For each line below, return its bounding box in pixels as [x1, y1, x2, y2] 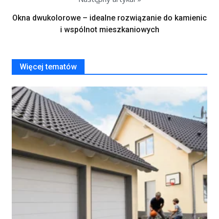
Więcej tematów [20, 62, 77, 71]
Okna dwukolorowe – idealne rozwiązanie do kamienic [12, 13, 207, 22]
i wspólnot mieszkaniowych [60, 24, 159, 34]
